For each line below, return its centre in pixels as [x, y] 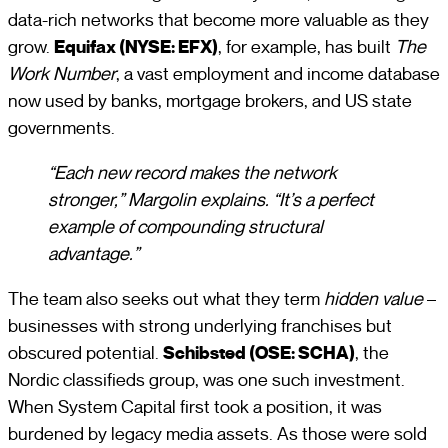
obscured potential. [85, 353]
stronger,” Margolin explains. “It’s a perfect [211, 200]
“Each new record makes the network [192, 173]
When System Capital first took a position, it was [195, 407]
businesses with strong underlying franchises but [200, 326]
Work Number [62, 73]
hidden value [373, 299]
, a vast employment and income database [278, 73]
